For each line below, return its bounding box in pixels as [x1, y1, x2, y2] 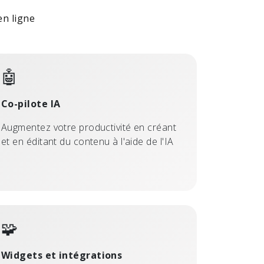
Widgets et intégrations [1, 249, 123, 262]
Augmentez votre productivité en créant [1, 121, 177, 134]
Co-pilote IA [1, 97, 61, 110]
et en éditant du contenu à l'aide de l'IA [1, 135, 174, 148]
